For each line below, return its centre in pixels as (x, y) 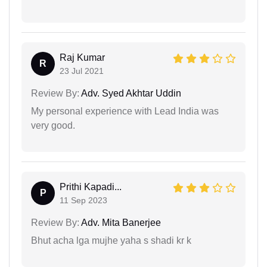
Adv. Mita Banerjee (120, 222)
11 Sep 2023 (83, 200)
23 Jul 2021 (82, 71)
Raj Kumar (82, 57)
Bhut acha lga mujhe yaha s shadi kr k (111, 240)
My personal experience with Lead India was (125, 111)
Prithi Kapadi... (91, 187)
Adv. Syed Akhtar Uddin (130, 93)
